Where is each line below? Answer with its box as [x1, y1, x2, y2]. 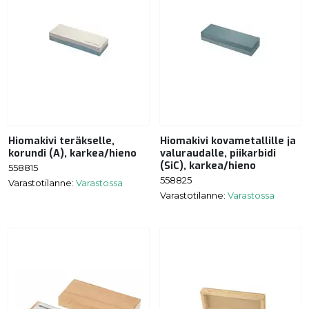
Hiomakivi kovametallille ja [160, 134, 296, 148]
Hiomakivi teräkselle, [8, 134, 114, 148]
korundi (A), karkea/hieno [8, 147, 137, 161]
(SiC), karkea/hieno [160, 159, 256, 173]
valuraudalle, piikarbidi [160, 147, 276, 161]
